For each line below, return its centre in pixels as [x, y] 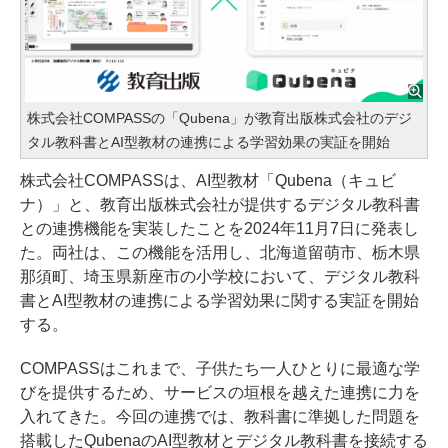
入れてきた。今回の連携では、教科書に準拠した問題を [220, 417]
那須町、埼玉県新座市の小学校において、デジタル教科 [220, 277]
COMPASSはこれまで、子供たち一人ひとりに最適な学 [220, 369]
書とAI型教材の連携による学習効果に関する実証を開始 [219, 301]
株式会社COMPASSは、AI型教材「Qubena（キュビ [208, 181]
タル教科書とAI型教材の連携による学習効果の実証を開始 [208, 142]
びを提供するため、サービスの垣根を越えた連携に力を [220, 393]
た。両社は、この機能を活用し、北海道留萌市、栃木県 [220, 253]
